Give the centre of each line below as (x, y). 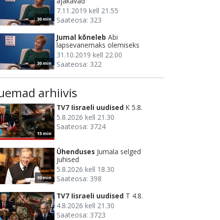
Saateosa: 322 (79, 64)
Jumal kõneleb (81, 37)
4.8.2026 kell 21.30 (85, 206)
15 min (44, 134)
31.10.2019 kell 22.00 (89, 55)
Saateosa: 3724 (81, 127)
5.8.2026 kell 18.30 (85, 169)
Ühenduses (76, 152)
